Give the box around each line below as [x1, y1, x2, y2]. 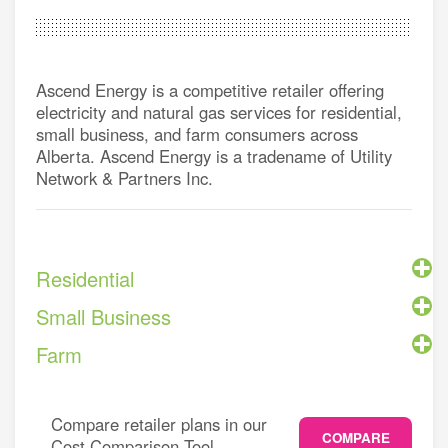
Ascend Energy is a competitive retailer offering [35, 78, 384, 102]
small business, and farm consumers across [35, 122, 358, 146]
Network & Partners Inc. [35, 166, 213, 190]
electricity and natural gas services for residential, [35, 100, 402, 124]
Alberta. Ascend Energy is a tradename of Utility [35, 144, 392, 168]
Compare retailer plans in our [50, 412, 267, 436]
